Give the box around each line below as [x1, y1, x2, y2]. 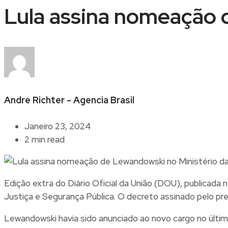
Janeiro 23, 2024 [24, 120, 91, 132]
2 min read [24, 133, 65, 145]
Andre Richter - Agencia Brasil [4, 94, 134, 106]
